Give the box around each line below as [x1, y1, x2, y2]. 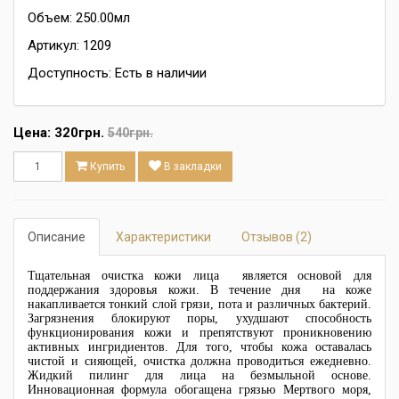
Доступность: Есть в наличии [28, 65, 207, 81]
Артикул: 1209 [28, 37, 111, 53]
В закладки [161, 159, 222, 173]
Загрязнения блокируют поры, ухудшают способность [28, 312, 371, 325]
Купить [87, 159, 125, 173]
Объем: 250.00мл [28, 10, 130, 26]
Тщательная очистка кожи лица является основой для [28, 269, 371, 282]
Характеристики [116, 230, 211, 244]
